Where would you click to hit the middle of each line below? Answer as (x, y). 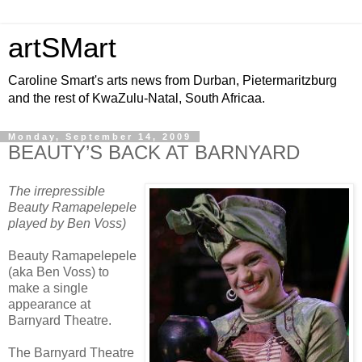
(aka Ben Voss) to (59, 271)
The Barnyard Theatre (71, 352)
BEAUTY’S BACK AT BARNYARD (154, 152)
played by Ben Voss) (67, 223)
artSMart (62, 48)
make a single (48, 288)
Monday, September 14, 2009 (100, 137)
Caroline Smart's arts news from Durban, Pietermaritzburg (173, 80)
